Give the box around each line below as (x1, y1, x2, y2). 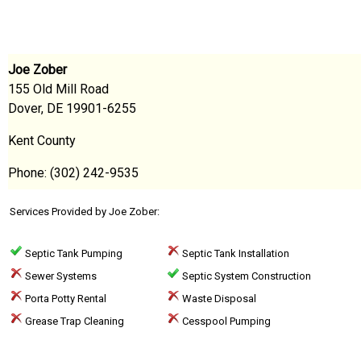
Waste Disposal (180, 293, 256, 305)
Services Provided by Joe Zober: (10, 205, 160, 218)
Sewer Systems (23, 270, 97, 282)
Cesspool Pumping (180, 315, 271, 327)
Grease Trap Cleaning (23, 315, 124, 327)
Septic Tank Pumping (23, 247, 122, 259)
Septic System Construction (180, 270, 311, 282)
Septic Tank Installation (180, 247, 289, 259)
